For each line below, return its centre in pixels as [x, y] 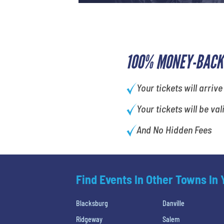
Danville [174, 203]
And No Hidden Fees [174, 130]
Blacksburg [92, 203]
